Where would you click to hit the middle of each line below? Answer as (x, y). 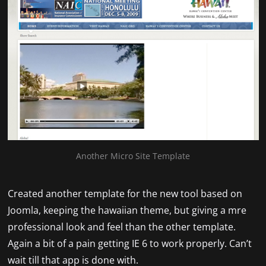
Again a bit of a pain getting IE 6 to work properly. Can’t (129, 243)
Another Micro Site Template (133, 156)
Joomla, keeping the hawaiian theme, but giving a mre (127, 210)
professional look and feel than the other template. (121, 227)
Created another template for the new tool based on (125, 193)
